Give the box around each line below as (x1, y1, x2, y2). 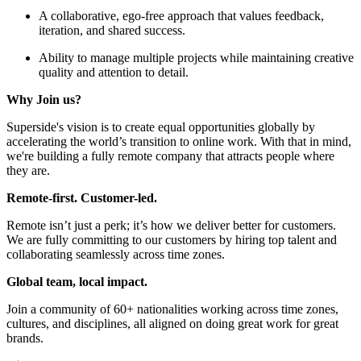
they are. (6, 164, 50, 178)
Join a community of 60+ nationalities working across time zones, (6, 302, 338, 317)
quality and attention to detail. (39, 65, 189, 80)
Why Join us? (6, 93, 81, 107)
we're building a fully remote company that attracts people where (6, 149, 334, 164)
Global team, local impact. (6, 275, 147, 289)
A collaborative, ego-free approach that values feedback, (39, 9, 324, 23)
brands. (6, 331, 44, 346)
